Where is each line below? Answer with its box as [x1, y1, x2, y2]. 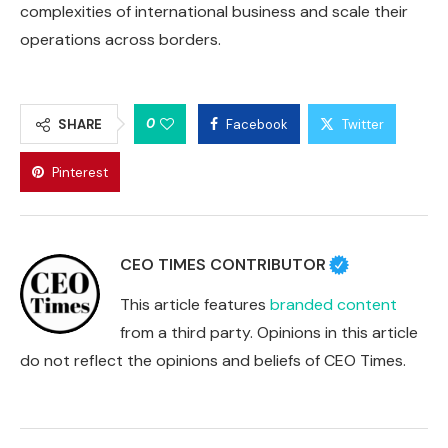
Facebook [226, 115, 288, 133]
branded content [270, 293, 397, 315]
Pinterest [52, 163, 108, 181]
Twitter [342, 115, 384, 133]
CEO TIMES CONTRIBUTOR [120, 253, 326, 275]
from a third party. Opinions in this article [120, 321, 418, 343]
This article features [120, 293, 270, 315]
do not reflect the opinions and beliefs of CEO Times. [20, 349, 406, 371]
